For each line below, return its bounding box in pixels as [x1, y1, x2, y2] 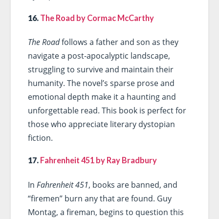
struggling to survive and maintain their [27, 64, 174, 75]
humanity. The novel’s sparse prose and [27, 78, 175, 89]
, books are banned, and [88, 179, 177, 190]
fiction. [27, 132, 53, 144]
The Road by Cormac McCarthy [40, 13, 154, 22]
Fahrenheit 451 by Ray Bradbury [40, 155, 157, 165]
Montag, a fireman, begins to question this [27, 206, 184, 218]
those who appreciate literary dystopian [27, 119, 175, 130]
